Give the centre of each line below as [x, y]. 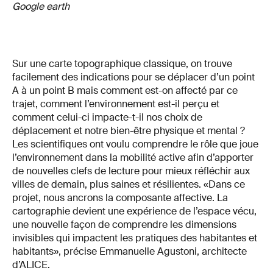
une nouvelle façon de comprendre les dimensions [124, 225]
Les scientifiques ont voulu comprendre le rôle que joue [135, 144]
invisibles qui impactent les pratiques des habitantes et [135, 238]
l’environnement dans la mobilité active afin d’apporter [133, 158]
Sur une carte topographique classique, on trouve [122, 64]
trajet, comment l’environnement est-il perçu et [116, 104]
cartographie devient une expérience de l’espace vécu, [134, 211]
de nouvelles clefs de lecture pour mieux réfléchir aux [131, 171]
